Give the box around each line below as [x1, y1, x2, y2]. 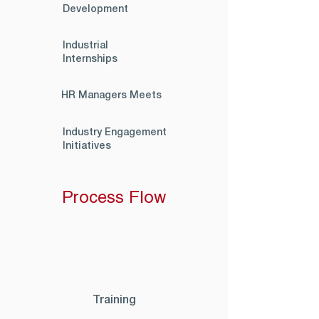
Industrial [63, 41, 108, 51]
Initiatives [63, 142, 111, 151]
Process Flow [62, 191, 166, 208]
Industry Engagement [63, 128, 167, 137]
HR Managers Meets [61, 91, 162, 100]
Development [63, 5, 128, 14]
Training [92, 296, 136, 305]
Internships [63, 55, 117, 64]
